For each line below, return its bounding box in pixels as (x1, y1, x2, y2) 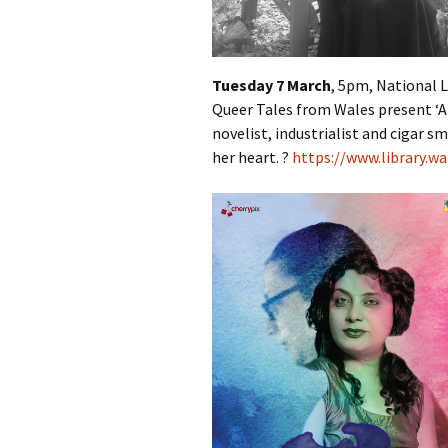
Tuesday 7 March (212, 75, 331, 96)
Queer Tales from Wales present (212, 99, 435, 120)
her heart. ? (212, 147, 292, 168)
